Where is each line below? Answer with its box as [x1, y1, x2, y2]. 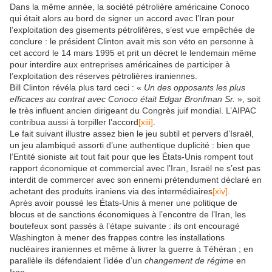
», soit [237, 93, 260, 104]
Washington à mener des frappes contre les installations [10, 232, 225, 242]
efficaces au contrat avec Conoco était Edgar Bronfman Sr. [10, 93, 237, 104]
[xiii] [138, 117, 153, 127]
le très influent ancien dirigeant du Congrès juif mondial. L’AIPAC [10, 105, 256, 115]
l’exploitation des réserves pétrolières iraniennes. [10, 70, 197, 81]
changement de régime [144, 255, 236, 265]
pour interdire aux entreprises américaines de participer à [10, 59, 230, 69]
